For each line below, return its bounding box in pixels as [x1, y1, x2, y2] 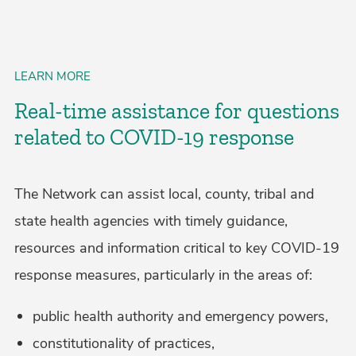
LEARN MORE [14, 68, 91, 84]
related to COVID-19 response [14, 123, 294, 150]
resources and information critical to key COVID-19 [14, 238, 339, 257]
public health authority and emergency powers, [32, 306, 328, 326]
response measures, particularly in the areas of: [14, 265, 312, 284]
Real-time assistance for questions [14, 97, 339, 124]
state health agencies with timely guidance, [14, 211, 288, 230]
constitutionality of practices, [32, 333, 215, 353]
